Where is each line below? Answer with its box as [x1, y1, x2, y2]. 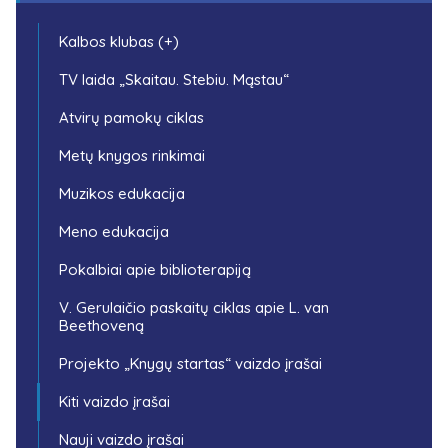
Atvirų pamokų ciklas [59, 107, 204, 127]
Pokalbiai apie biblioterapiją [59, 259, 251, 279]
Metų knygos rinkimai [59, 145, 205, 165]
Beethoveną [59, 315, 144, 335]
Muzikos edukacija [59, 183, 185, 203]
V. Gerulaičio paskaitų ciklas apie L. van [59, 297, 329, 317]
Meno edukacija [59, 221, 169, 241]
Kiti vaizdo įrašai [59, 391, 170, 411]
